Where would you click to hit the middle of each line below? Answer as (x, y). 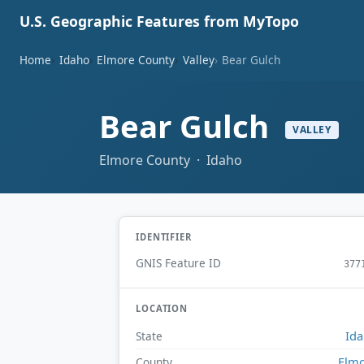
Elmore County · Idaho (171, 160)
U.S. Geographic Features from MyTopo (159, 21)
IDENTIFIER (164, 236)
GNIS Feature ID (178, 263)
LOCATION (162, 309)
